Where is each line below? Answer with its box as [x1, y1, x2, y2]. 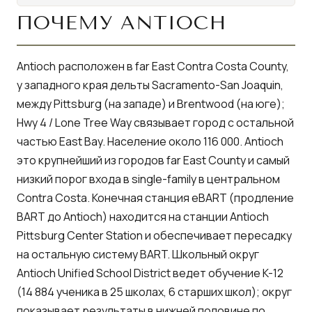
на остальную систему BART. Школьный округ [17, 247, 259, 262]
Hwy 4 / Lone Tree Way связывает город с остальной [17, 115, 294, 130]
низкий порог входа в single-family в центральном [17, 171, 280, 187]
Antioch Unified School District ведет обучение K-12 [17, 265, 283, 281]
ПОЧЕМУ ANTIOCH [17, 11, 226, 34]
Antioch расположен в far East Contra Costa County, [17, 58, 289, 74]
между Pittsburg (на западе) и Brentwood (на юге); [17, 96, 285, 111]
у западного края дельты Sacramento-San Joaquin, [17, 77, 283, 93]
